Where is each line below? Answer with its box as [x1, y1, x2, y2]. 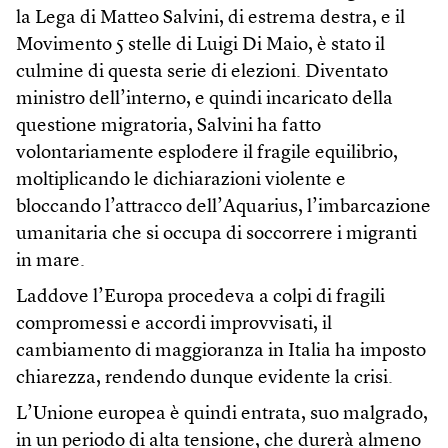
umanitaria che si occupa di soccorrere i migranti [16, 224, 417, 244]
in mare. [16, 251, 85, 271]
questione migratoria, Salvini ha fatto [16, 116, 321, 136]
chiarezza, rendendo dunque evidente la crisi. [16, 368, 393, 388]
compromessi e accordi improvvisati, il [16, 314, 332, 334]
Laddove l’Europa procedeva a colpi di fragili [16, 287, 385, 307]
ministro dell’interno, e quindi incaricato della [16, 89, 393, 109]
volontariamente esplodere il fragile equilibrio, [16, 143, 398, 163]
